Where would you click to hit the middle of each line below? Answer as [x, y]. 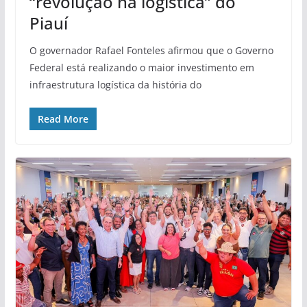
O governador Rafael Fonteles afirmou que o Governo [151, 50]
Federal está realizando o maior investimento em [142, 67]
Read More [63, 119]
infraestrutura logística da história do [115, 84]
